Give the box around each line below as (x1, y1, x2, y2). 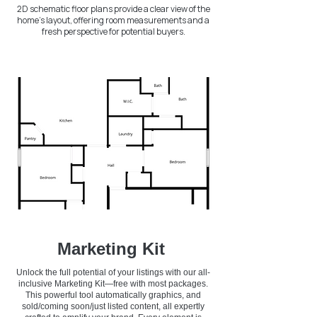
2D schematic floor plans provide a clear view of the (16, 3, 210, 15)
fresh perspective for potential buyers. (41, 25, 185, 38)
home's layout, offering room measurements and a (17, 14, 209, 26)
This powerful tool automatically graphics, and (25, 290, 201, 300)
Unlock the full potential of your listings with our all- (16, 267, 210, 277)
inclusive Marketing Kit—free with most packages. (18, 279, 208, 289)
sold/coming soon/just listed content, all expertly (22, 301, 204, 311)
